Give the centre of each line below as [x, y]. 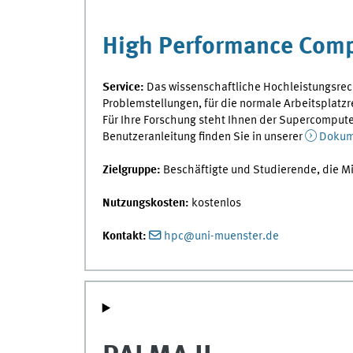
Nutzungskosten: [147, 203]
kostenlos [216, 203]
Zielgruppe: [131, 170]
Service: [123, 87]
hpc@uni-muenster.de [221, 236]
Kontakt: [124, 236]
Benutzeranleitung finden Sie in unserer [203, 137]
